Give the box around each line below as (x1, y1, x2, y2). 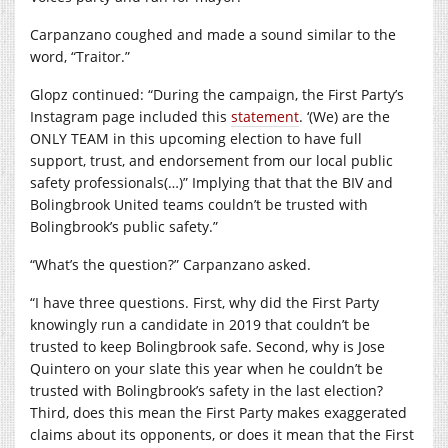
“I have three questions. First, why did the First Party (30, 292, 379, 312)
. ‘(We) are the (299, 106, 390, 126)
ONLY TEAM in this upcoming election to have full (30, 128, 362, 148)
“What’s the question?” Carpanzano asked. (30, 254, 311, 274)
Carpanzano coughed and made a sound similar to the (30, 24, 396, 44)
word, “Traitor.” (30, 46, 130, 66)
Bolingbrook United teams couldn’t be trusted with (30, 194, 368, 214)
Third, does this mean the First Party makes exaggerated (30, 402, 407, 422)
